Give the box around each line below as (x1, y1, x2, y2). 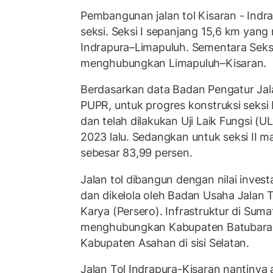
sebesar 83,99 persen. (80, 146, 196, 160)
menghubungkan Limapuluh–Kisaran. (80, 56, 267, 69)
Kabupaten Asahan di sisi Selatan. (80, 236, 250, 249)
